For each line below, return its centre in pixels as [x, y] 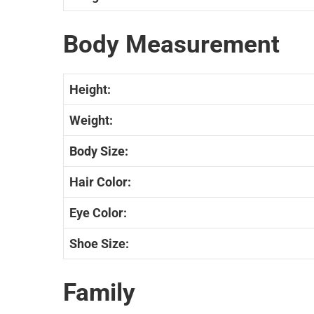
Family [99, 293]
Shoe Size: [99, 244]
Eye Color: [98, 213]
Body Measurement [171, 45]
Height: [90, 90]
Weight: [91, 121]
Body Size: [99, 151]
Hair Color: [100, 182]
